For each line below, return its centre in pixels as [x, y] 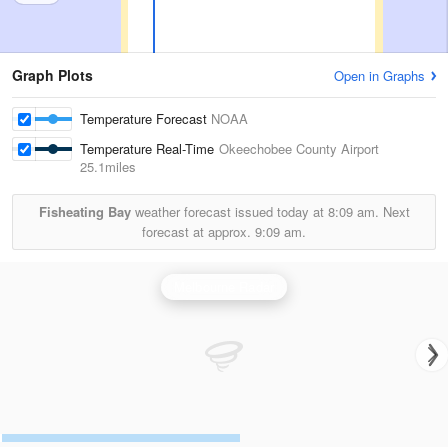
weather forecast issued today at [229, 211]
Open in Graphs [379, 75]
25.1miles [108, 166]
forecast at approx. [198, 231]
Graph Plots [52, 75]
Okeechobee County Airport [299, 148]
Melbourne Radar [224, 286]
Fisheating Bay [84, 211]
